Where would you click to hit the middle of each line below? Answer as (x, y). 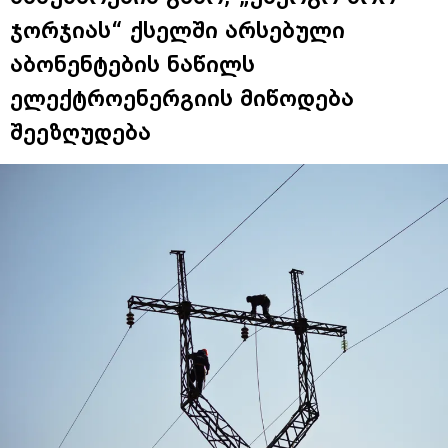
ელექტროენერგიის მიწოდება (182, 97)
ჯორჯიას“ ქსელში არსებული (177, 29)
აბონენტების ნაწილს (132, 63)
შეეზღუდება (80, 131)
